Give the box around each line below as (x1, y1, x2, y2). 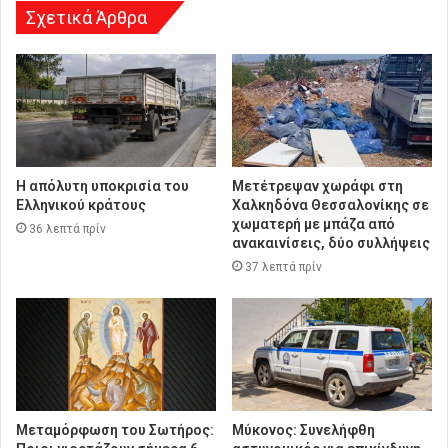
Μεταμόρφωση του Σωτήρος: (16, 422, 214, 439)
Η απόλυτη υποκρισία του (16, 178, 189, 195)
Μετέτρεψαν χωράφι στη (232, 178, 403, 195)
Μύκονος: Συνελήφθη (232, 422, 375, 439)
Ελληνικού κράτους (16, 197, 146, 214)
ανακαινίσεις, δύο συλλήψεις (232, 235, 430, 252)
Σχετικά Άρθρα (26, 7, 147, 29)
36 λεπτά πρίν (29, 222, 106, 237)
